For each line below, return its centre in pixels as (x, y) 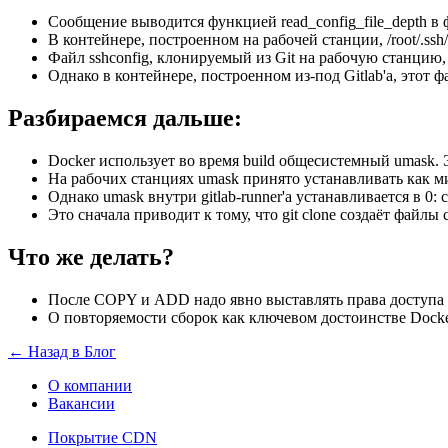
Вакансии (81, 403)
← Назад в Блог (62, 351)
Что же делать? (91, 256)
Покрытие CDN (102, 437)
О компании (90, 385)
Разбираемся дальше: (125, 118)
